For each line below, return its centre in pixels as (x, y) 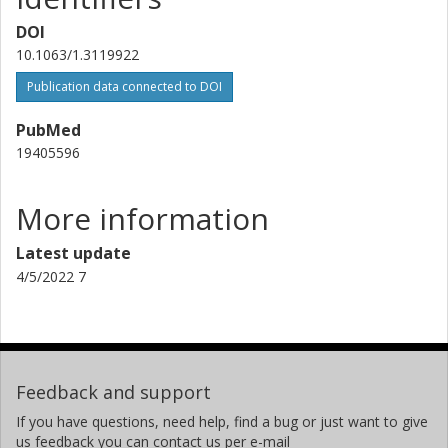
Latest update (73, 252)
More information (142, 218)
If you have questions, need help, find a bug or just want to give (222, 421)
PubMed (48, 129)
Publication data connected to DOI (124, 86)
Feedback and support (113, 391)
